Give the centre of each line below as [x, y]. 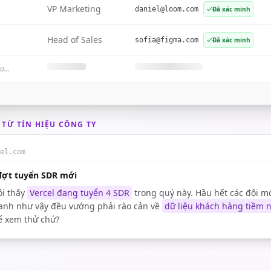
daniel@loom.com [167, 9]
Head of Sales [75, 40]
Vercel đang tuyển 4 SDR [80, 193]
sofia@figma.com [167, 40]
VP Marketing [74, 9]
